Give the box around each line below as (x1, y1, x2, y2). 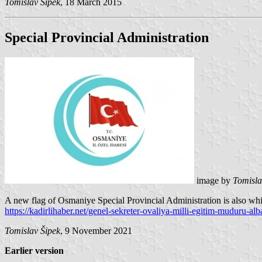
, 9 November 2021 (60, 225, 132, 236)
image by (194, 175, 233, 185)
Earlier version (5, 245, 64, 256)
